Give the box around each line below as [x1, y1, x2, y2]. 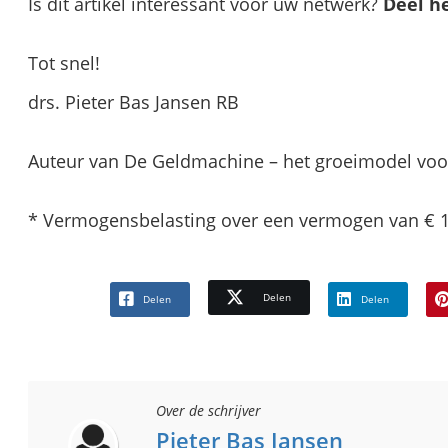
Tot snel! [28, 51, 100, 76]
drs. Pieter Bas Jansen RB [28, 90, 239, 115]
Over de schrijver [156, 401, 262, 421]
